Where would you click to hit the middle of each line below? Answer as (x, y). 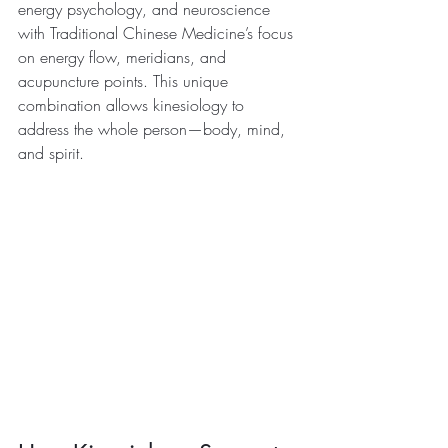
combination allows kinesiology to (133, 105)
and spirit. (51, 153)
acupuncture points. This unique (125, 81)
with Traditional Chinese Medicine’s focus (158, 33)
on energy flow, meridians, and (124, 57)
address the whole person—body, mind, (154, 129)
